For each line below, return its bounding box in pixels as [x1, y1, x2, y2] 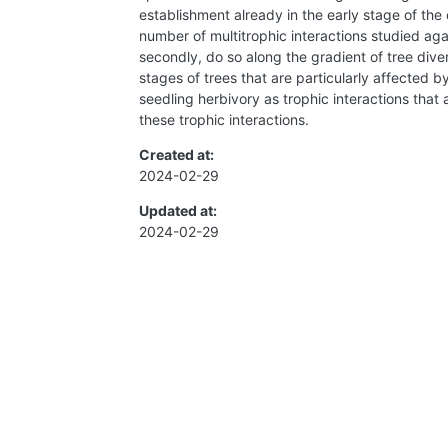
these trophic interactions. [139, 111, 309, 129]
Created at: [139, 146, 214, 164]
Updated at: [139, 202, 217, 220]
